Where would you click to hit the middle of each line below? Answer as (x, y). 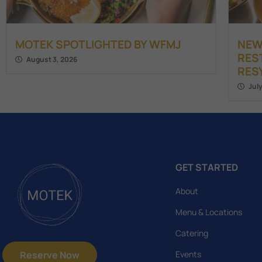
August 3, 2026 (52, 59)
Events (188, 254)
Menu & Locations (209, 212)
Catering (192, 233)
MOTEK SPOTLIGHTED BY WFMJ (98, 44)
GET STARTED (207, 167)
